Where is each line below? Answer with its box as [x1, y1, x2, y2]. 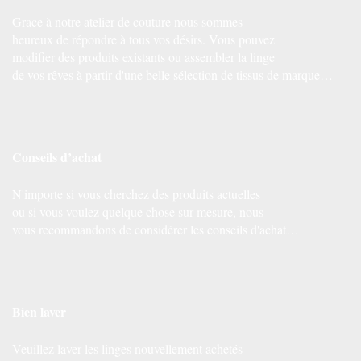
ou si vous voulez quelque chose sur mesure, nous [12, 202, 263, 220]
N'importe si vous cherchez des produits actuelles [12, 185, 260, 202]
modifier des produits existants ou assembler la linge [12, 48, 275, 65]
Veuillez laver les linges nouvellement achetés [12, 339, 243, 357]
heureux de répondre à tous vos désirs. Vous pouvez [12, 30, 275, 48]
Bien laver [12, 301, 66, 321]
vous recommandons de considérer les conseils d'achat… [12, 220, 299, 238]
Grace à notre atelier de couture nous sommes [12, 12, 243, 30]
